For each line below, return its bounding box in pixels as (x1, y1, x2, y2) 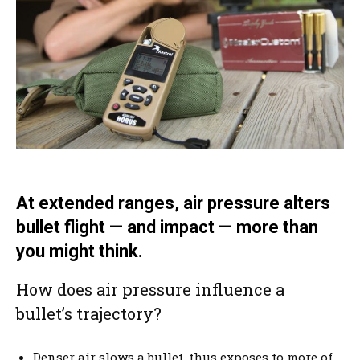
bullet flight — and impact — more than (16, 216, 318, 237)
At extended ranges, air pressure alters (16, 192, 330, 213)
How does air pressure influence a (16, 278, 284, 300)
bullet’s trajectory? (16, 302, 162, 324)
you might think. (16, 240, 143, 261)
